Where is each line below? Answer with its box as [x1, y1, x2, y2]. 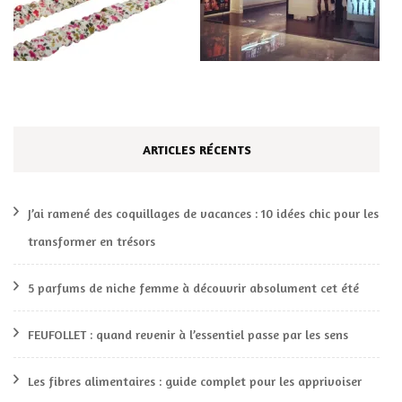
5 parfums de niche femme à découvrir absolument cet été [28, 280, 359, 295]
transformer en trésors [28, 233, 155, 249]
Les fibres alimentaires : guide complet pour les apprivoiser [28, 373, 362, 389]
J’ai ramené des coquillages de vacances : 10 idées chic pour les [28, 205, 379, 221]
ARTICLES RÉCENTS [142, 142, 251, 157]
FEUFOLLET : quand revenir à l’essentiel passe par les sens [28, 327, 348, 342]
